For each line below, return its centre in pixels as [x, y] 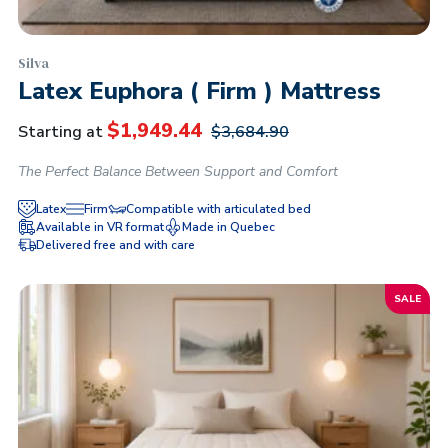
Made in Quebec [228, 227]
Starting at [60, 132]
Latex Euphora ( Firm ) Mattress [199, 91]
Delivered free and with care [115, 245]
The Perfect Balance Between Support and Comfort [178, 171]
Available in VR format [100, 227]
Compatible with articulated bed [218, 209]
